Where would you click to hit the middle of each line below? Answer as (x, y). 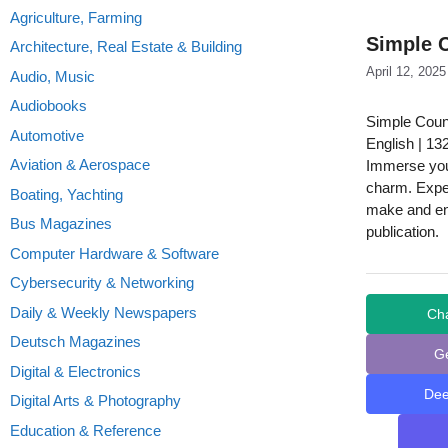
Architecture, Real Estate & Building (126, 46)
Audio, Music (52, 76)
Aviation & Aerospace (80, 164)
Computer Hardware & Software (114, 253)
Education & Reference (85, 430)
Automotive (47, 135)
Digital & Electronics (75, 371)
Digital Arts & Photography (95, 400)
